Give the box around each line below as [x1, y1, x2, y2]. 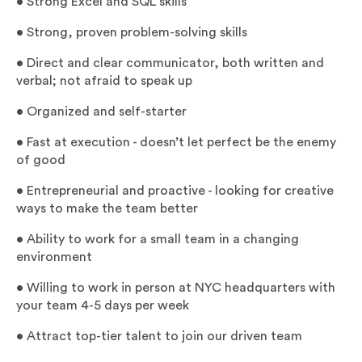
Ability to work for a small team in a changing [27, 233, 299, 246]
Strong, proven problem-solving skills [27, 26, 247, 39]
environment [16, 250, 92, 263]
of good [16, 154, 65, 166]
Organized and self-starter [27, 105, 187, 118]
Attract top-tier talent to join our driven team [27, 330, 302, 343]
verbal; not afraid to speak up [16, 74, 192, 87]
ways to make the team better [16, 202, 198, 215]
